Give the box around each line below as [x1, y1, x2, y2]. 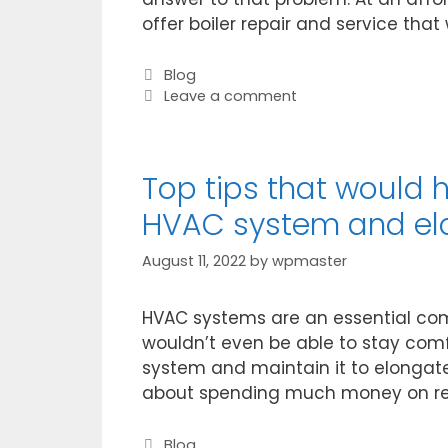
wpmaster [272, 250, 347, 271]
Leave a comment [163, 86, 297, 107]
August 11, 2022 [142, 250, 246, 271]
